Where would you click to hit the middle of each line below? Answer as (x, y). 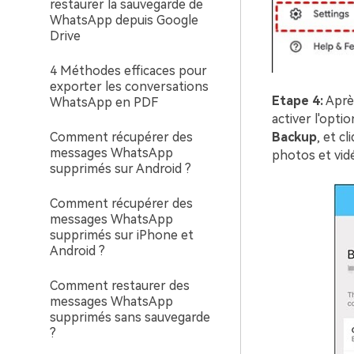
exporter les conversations (129, 87)
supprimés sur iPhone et (122, 235)
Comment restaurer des (120, 286)
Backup (294, 137)
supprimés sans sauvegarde (130, 317)
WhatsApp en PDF (104, 102)
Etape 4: (297, 100)
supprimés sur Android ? (121, 169)
